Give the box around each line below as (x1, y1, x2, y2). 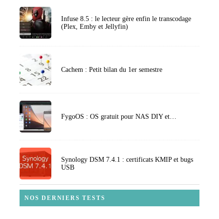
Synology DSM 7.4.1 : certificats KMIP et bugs (61, 155, 193, 163)
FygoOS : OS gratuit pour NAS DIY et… (61, 112, 176, 120)
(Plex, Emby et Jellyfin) (61, 22, 128, 30)
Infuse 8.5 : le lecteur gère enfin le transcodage (61, 15, 191, 22)
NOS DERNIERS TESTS (24, 195, 106, 202)
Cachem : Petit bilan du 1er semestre (61, 66, 162, 73)
